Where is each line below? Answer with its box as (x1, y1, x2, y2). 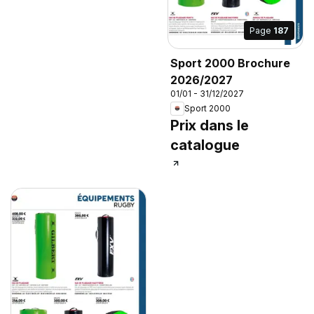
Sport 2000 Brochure (170, 55, 290, 70)
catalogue (170, 136, 240, 153)
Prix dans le (170, 116, 249, 134)
